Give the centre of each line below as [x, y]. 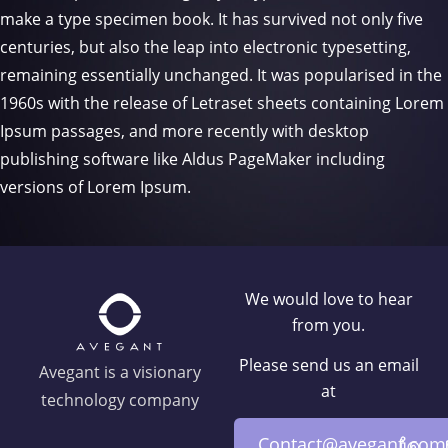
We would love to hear [328, 298]
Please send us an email [328, 364]
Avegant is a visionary [119, 371]
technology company [119, 399]
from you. [328, 324]
